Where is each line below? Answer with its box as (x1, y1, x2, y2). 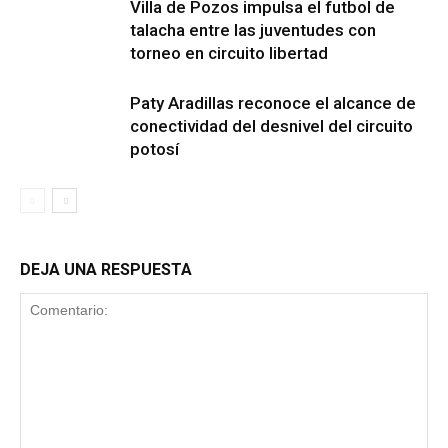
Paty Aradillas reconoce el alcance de (130, 93, 416, 114)
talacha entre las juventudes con (130, 20, 376, 41)
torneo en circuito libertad (130, 43, 328, 64)
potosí (130, 139, 179, 160)
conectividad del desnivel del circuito (130, 116, 413, 137)
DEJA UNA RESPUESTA (20, 260, 192, 280)
